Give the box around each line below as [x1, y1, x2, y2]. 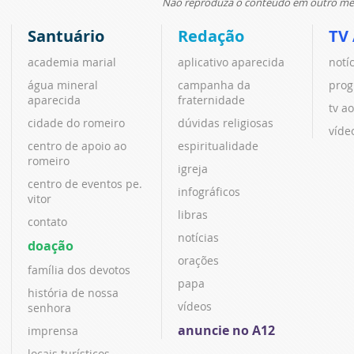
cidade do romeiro [28, 115, 125, 130]
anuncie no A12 [178, 321, 276, 339]
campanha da [178, 77, 251, 92]
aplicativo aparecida [178, 54, 285, 70]
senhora [28, 299, 71, 315]
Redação [178, 24, 245, 47]
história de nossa [28, 284, 119, 300]
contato [28, 213, 67, 229]
